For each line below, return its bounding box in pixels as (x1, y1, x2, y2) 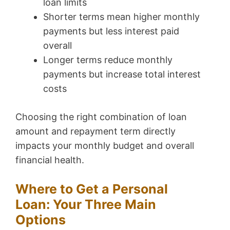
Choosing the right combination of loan (15, 111, 187, 122)
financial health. (15, 154, 84, 165)
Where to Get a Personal (15, 181, 168, 197)
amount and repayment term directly (15, 125, 176, 137)
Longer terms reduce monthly (43, 54, 172, 65)
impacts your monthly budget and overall (15, 140, 194, 151)
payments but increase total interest (43, 68, 201, 80)
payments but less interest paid (43, 25, 179, 36)
